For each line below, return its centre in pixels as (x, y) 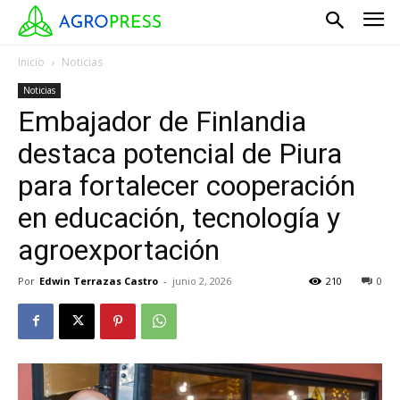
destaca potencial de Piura (180, 153)
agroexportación (119, 250)
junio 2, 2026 (202, 280)
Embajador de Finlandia (162, 121)
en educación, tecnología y (179, 217)
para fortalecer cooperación (187, 185)
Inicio (31, 62)
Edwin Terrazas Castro (99, 280)
